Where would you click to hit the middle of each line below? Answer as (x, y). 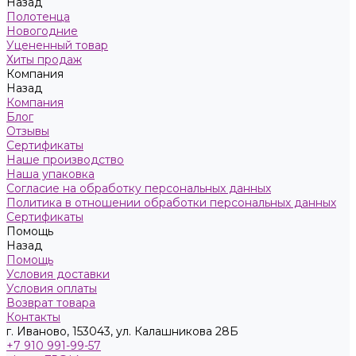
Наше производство (65, 160)
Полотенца (38, 17)
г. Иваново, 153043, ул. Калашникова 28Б (122, 331)
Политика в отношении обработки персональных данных (171, 203)
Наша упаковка (50, 174)
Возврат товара (51, 303)
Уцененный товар (57, 45)
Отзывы (28, 131)
